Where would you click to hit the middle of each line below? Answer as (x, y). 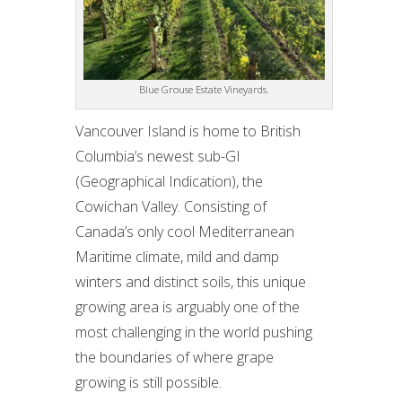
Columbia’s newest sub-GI (158, 157)
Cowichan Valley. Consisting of (171, 207)
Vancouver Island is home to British (188, 131)
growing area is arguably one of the (188, 307)
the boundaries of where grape (175, 358)
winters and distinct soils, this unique (191, 282)
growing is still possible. (149, 383)
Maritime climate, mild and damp (177, 257)
